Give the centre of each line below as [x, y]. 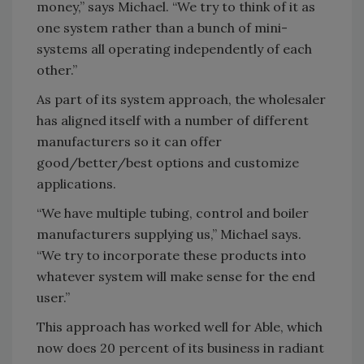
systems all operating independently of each [174, 49]
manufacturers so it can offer [129, 141]
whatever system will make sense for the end [176, 276]
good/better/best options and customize [168, 162]
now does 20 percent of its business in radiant [180, 348]
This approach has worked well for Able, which [180, 327]
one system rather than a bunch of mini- [162, 28]
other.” [57, 70]
